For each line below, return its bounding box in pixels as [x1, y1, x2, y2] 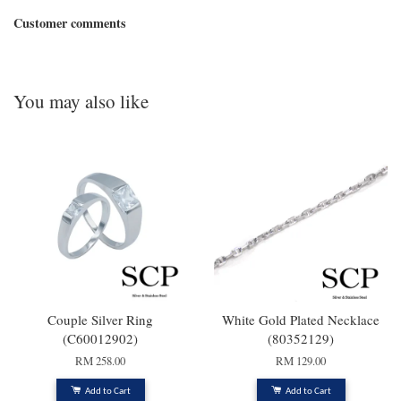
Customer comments [13, 13, 126, 32]
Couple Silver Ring [47, 311, 153, 329]
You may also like [13, 89, 149, 115]
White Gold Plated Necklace [222, 311, 380, 329]
